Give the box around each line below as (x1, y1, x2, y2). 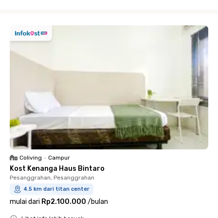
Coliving (19, 154, 42, 161)
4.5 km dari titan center (23, 186, 90, 192)
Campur (48, 154, 70, 161)
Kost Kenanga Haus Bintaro (10, 164, 105, 173)
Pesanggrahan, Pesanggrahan (10, 174, 94, 181)
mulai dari (10, 198, 40, 206)
